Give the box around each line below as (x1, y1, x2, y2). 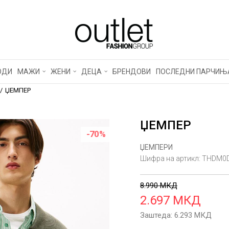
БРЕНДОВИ (112, 67, 151, 76)
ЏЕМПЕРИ (140, 143, 173, 151)
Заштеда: (140, 211, 174, 220)
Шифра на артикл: (140, 154, 202, 163)
